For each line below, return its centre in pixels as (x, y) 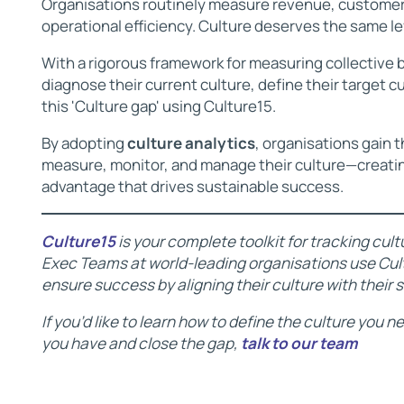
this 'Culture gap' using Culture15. (158, 106)
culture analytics (191, 143)
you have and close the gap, (139, 343)
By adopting (84, 143)
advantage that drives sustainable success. (192, 187)
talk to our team (298, 343)
